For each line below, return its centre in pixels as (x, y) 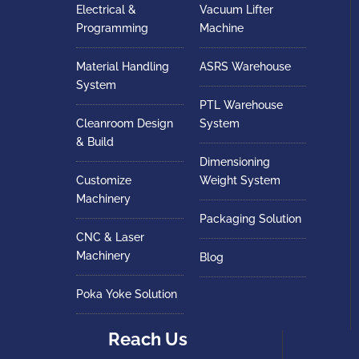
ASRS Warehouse (245, 67)
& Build (95, 142)
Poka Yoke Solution (127, 294)
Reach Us (148, 339)
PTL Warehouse (241, 105)
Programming (112, 28)
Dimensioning (234, 162)
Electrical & (106, 10)
